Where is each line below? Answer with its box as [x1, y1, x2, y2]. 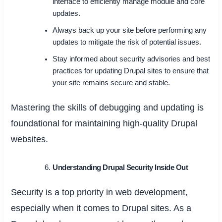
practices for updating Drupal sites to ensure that [53, 67, 209, 75]
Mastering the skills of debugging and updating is [11, 102, 204, 112]
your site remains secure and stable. [53, 79, 170, 87]
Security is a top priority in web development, [11, 187, 188, 197]
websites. [11, 134, 49, 144]
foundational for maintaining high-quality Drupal [11, 118, 198, 128]
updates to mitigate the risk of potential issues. [53, 38, 202, 47]
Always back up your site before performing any [53, 26, 207, 35]
